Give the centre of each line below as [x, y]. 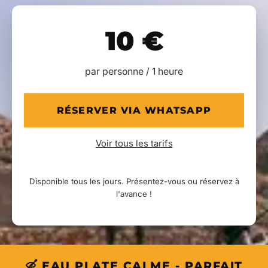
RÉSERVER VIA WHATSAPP [134, 110]
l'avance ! [134, 194]
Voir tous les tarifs [134, 144]
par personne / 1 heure [134, 71]
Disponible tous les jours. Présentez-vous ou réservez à [134, 181]
